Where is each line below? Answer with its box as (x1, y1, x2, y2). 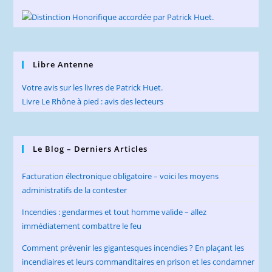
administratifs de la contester (22, 185, 127, 196)
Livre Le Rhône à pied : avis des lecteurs (22, 96, 164, 107)
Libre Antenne (33, 59, 94, 70)
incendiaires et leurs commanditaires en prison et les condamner (22, 256, 255, 268)
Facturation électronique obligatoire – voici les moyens (22, 171, 219, 182)
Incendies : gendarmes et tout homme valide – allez (22, 206, 207, 218)
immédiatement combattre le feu (22, 220, 142, 232)
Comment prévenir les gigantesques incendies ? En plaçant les (22, 242, 245, 254)
